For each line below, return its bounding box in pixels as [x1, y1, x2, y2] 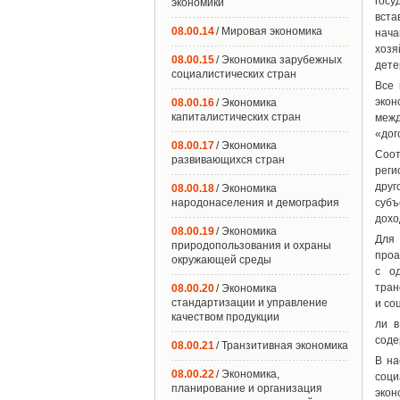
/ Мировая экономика [216, 25, 322, 37]
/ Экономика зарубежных [216, 54, 342, 66]
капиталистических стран [171, 111, 301, 123]
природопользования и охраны [171, 239, 331, 252]
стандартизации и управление [171, 296, 328, 309]
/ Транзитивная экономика [216, 339, 348, 352]
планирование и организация [171, 382, 322, 395]
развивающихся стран [171, 154, 285, 166]
